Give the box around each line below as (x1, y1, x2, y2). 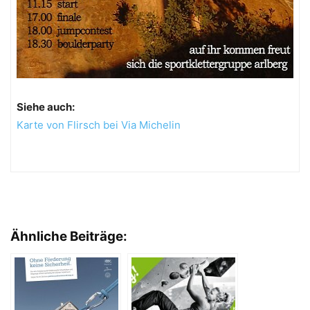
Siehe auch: (17, 100, 75, 113)
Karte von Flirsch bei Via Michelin (17, 118, 181, 131)
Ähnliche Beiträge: (10, 228, 127, 244)
